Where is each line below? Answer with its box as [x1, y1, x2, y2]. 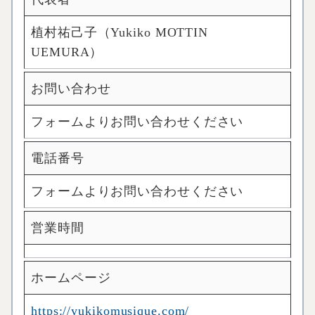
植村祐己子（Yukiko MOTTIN [31, 25, 209, 39]
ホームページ [31, 271, 111, 285]
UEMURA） [31, 45, 103, 59]
